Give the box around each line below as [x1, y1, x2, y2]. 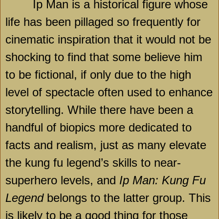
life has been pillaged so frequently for [5, 15, 200, 29]
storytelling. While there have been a [5, 103, 193, 117]
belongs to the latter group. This [47, 191, 211, 205]
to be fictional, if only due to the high [5, 68, 191, 82]
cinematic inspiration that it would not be [5, 33, 211, 46]
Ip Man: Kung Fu [119, 174, 206, 187]
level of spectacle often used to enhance [5, 86, 213, 99]
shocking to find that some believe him [5, 50, 202, 64]
